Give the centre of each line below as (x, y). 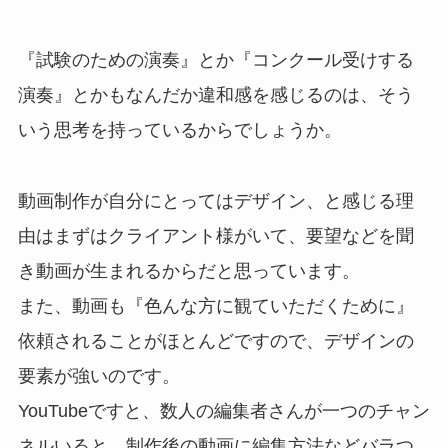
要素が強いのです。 (98, 375)
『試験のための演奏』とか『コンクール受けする (215, 60)
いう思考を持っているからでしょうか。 (179, 130)
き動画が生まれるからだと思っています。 (188, 270)
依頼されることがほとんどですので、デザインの (215, 340)
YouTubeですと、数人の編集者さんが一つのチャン (223, 410)
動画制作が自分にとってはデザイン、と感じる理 (215, 200)
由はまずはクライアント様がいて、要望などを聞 (215, 235)
